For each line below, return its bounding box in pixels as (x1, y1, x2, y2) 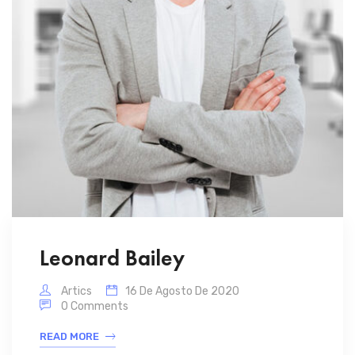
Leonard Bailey (40, 243, 185, 272)
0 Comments (61, 299, 128, 313)
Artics (59, 284, 92, 298)
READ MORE (40, 330, 99, 342)
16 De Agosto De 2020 (125, 284, 239, 298)
